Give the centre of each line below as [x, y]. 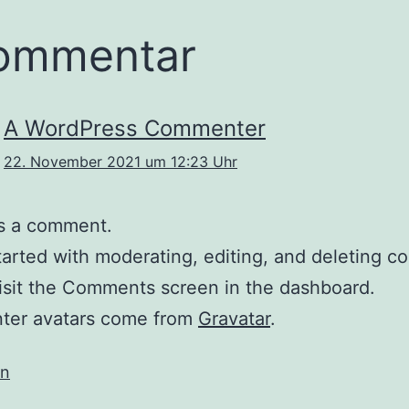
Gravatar [234, 319]
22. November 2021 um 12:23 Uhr [121, 162]
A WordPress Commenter [135, 128]
